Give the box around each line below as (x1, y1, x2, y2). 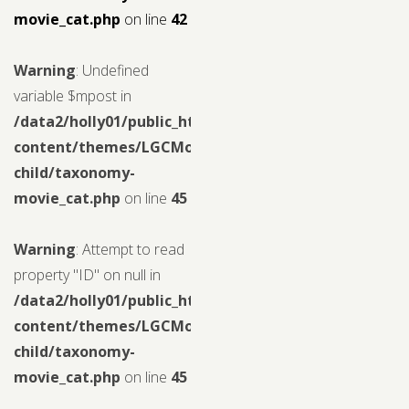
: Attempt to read (76, 238, 184, 259)
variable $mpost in (14, 85, 131, 106)
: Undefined (76, 59, 149, 80)
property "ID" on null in (14, 264, 161, 285)
